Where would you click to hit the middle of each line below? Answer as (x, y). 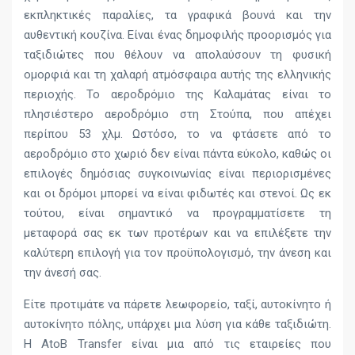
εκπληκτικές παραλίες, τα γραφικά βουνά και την (177, 15)
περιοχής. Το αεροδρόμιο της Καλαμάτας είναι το (177, 94)
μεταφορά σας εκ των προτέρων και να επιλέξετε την (177, 233)
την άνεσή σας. (63, 273)
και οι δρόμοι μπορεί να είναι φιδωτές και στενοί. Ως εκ (177, 193)
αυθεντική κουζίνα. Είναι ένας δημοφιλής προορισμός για (177, 35)
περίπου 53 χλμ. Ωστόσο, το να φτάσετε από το (177, 134)
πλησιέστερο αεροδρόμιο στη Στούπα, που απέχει (177, 114)
